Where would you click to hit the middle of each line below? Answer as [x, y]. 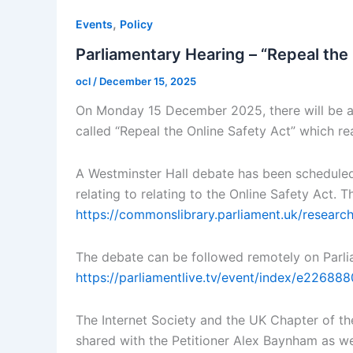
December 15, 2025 [148, 81]
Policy [136, 24]
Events [94, 24]
